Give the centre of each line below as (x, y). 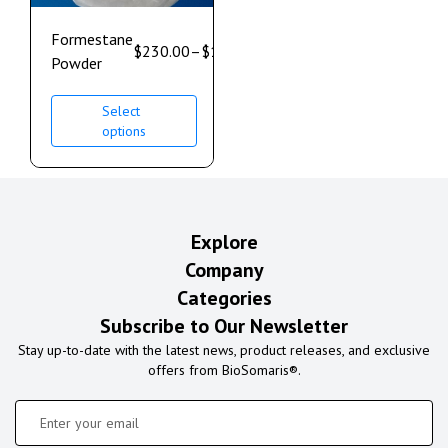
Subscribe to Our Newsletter (224, 326)
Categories (224, 298)
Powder (76, 63)
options (124, 131)
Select (121, 111)
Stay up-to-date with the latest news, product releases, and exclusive (224, 350)
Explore (224, 242)
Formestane (92, 39)
